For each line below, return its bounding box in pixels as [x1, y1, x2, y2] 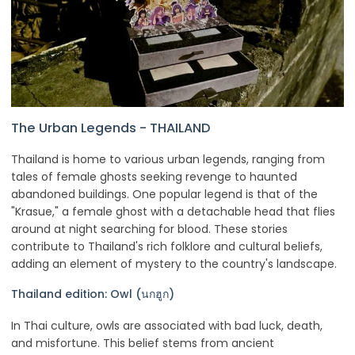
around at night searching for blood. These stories [11, 220, 288, 237]
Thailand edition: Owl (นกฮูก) [11, 286, 174, 303]
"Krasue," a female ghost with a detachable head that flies [11, 203, 335, 219]
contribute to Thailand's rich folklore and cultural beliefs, [11, 238, 323, 254]
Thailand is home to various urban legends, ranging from [11, 151, 325, 167]
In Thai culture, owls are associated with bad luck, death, [11, 317, 323, 334]
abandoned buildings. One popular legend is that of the [11, 185, 318, 202]
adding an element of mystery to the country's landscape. [11, 255, 337, 272]
